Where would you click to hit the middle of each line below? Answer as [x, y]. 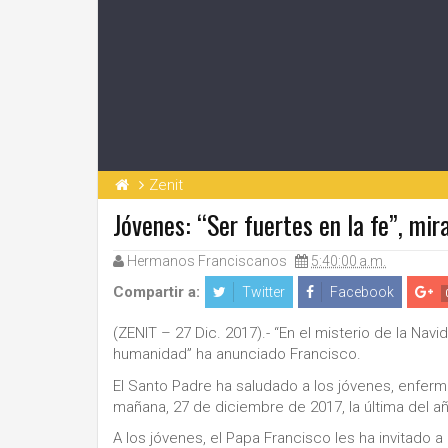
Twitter [263, 292]
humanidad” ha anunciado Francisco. [237, 354]
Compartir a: [156, 292]
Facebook [362, 292]
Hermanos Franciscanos [207, 261]
